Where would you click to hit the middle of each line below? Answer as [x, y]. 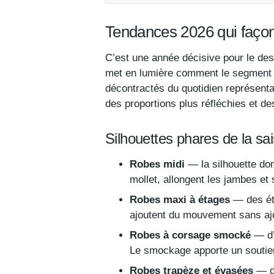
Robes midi [157, 164]
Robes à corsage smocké [190, 235]
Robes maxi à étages [180, 199]
